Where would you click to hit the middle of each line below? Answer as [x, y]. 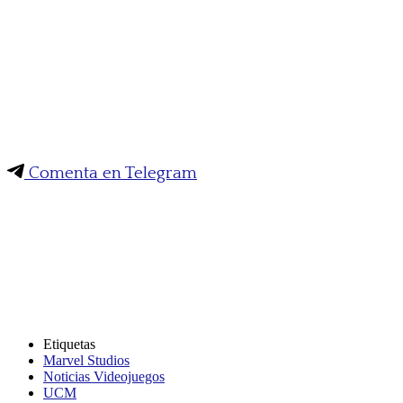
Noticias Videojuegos [104, 376]
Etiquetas [69, 344]
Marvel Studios [86, 360]
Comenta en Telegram [111, 173]
